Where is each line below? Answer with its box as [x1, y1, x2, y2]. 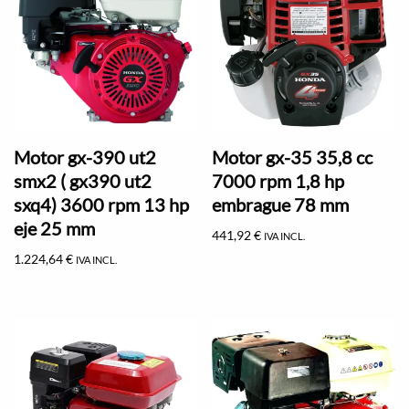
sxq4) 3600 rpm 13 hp [14, 193, 189, 215]
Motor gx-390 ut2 [14, 145, 156, 168]
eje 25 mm [14, 216, 95, 239]
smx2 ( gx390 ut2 [14, 169, 152, 192]
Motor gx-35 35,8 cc [212, 145, 373, 168]
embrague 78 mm [212, 193, 350, 215]
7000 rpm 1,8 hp [212, 169, 345, 192]
